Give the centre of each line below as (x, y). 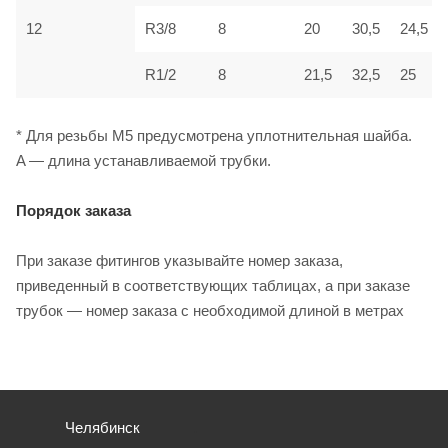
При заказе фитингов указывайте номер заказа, (179, 260)
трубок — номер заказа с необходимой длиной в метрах (210, 310)
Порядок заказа (73, 210)
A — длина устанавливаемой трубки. (143, 160)
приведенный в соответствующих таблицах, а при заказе (213, 285)
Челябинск (102, 427)
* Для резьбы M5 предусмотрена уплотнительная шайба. (214, 135)
